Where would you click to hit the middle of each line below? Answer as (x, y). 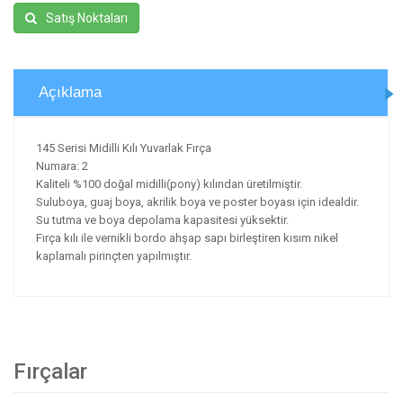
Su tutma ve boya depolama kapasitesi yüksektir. (162, 220)
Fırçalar (50, 372)
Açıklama (70, 92)
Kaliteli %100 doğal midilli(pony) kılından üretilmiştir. (169, 184)
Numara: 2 (62, 166)
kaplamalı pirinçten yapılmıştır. (114, 256)
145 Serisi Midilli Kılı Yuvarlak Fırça (124, 148)
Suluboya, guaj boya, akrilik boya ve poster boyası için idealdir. (197, 202)
